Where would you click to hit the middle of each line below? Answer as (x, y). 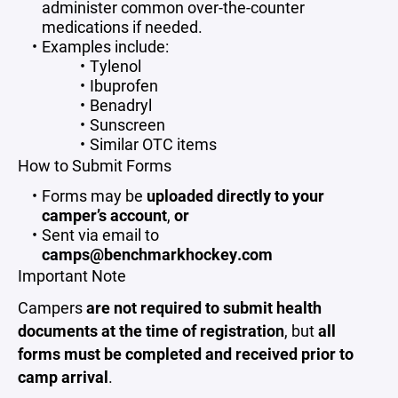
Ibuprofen (123, 85)
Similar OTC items (153, 144)
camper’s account (104, 215)
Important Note (72, 275)
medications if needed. (122, 27)
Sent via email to (100, 235)
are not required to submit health (204, 307)
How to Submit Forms (95, 165)
